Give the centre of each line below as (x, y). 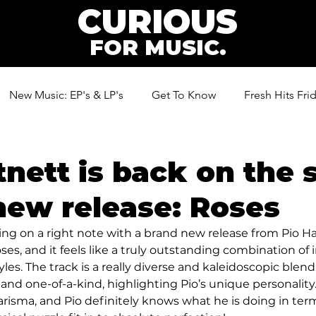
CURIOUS (158, 22)
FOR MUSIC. (158, 48)
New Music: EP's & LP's (66, 95)
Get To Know (184, 95)
